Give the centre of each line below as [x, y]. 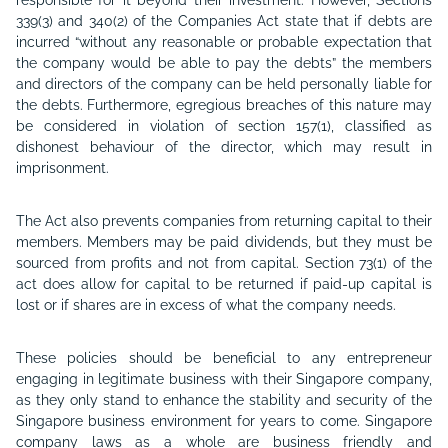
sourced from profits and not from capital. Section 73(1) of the [224, 263]
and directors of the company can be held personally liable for [224, 84]
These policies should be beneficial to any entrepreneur [224, 358]
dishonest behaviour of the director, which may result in [224, 147]
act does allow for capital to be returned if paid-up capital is [224, 284]
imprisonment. [62, 168]
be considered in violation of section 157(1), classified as [224, 126]
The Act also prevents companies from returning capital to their [224, 221]
